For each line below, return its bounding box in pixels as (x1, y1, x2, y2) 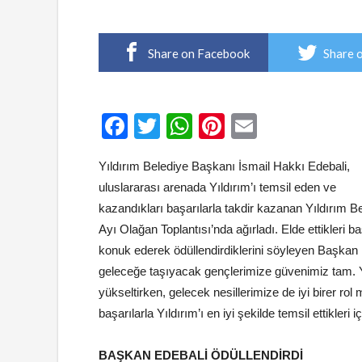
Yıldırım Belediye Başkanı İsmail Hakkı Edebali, (99, 159, 350, 173)
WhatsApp (192, 112, 312, 141)
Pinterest (225, 112, 327, 141)
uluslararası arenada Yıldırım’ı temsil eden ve (99, 180, 336, 194)
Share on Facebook (147, 46, 250, 61)
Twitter (160, 112, 237, 141)
